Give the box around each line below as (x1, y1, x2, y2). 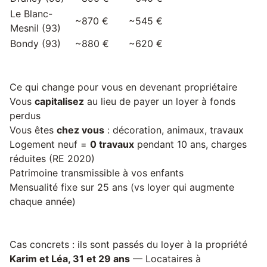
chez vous (57, 124, 104, 136)
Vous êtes (10, 124, 57, 136)
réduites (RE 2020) (10, 153, 95, 164)
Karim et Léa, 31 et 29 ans (10, 253, 130, 265)
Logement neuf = (10, 138, 90, 150)
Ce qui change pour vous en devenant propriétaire (10, 81, 237, 93)
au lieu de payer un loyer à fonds (84, 95, 235, 107)
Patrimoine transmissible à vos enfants (10, 167, 184, 179)
